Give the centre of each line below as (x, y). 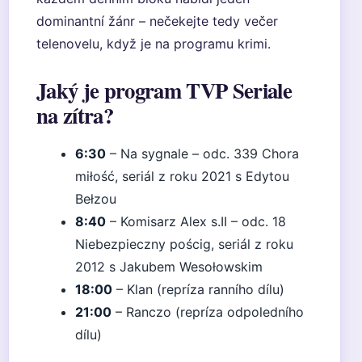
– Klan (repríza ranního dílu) (198, 289)
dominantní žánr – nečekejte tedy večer (157, 21)
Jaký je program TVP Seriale (164, 90)
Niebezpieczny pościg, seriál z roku (184, 244)
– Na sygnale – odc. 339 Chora (202, 154)
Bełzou (96, 199)
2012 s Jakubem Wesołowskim (169, 267)
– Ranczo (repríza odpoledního (208, 312)
